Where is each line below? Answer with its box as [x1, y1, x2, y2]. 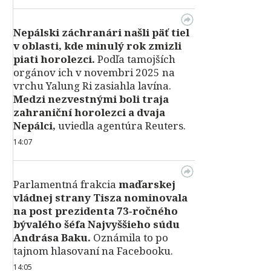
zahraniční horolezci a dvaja [13, 105, 165, 119]
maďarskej [119, 177, 175, 191]
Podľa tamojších [95, 52, 175, 66]
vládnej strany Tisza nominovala [13, 191, 188, 204]
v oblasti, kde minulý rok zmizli [13, 39, 181, 53]
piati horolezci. [13, 52, 95, 66]
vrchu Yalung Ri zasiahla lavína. [13, 79, 171, 93]
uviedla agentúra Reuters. [56, 119, 186, 132]
